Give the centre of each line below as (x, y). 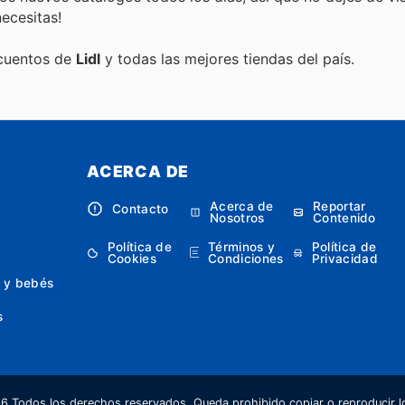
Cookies (132, 259)
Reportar (339, 207)
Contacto (141, 208)
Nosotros (237, 218)
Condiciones (246, 259)
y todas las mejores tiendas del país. (227, 59)
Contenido (344, 218)
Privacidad (344, 259)
